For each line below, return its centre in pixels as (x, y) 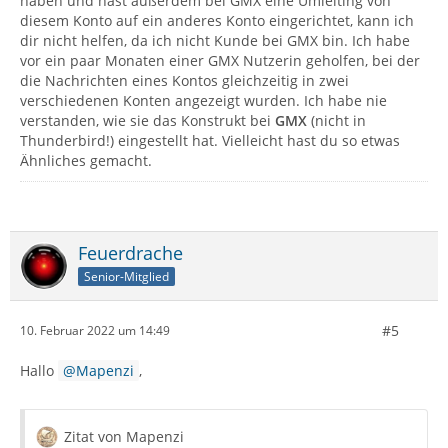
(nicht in (336, 120)
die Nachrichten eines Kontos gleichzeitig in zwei (184, 80)
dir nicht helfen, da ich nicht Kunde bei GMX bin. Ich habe (215, 40)
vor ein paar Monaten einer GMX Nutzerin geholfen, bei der (220, 60)
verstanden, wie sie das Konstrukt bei (147, 120)
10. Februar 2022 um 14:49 (95, 331)
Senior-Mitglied (126, 276)
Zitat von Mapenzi (124, 436)
